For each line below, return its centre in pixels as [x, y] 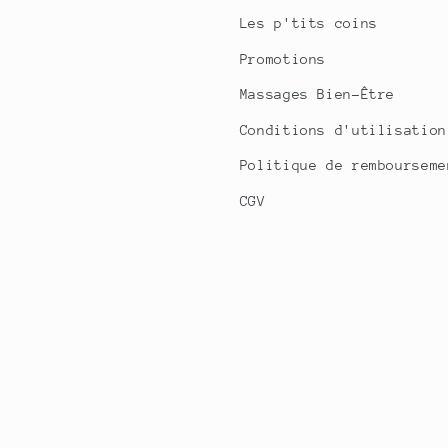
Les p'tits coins [308, 23]
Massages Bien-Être [317, 94]
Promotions [283, 58]
